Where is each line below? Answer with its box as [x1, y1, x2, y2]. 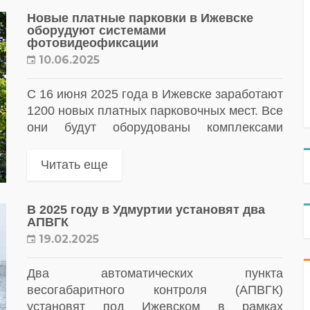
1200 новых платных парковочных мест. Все [27, 104, 283, 118]
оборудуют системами [27, 24, 166, 38]
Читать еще [41, 158, 108, 172]
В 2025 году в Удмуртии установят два [27, 202, 265, 217]
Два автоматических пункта [27, 266, 283, 280]
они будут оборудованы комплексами [27, 120, 283, 135]
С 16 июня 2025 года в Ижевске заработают [27, 87, 283, 102]
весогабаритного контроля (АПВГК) [27, 282, 283, 297]
